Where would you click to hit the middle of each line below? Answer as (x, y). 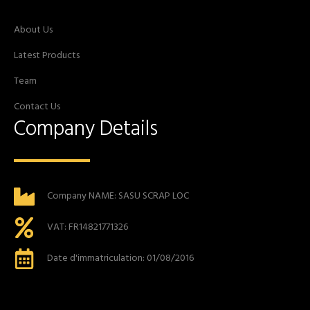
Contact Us (37, 107)
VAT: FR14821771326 (87, 228)
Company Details (86, 130)
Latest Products (47, 56)
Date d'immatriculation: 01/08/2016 (120, 259)
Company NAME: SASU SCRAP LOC (118, 197)
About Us (33, 30)
